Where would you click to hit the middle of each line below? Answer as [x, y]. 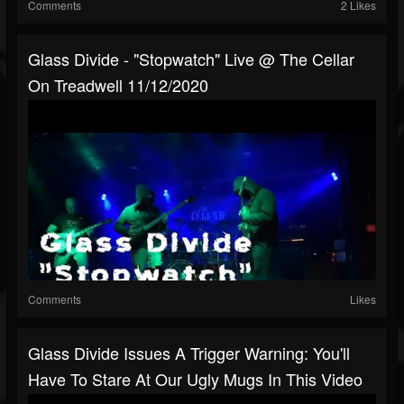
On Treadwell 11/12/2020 [118, 85]
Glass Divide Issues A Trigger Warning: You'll [189, 353]
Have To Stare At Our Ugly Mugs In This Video [195, 379]
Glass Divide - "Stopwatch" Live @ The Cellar [191, 59]
